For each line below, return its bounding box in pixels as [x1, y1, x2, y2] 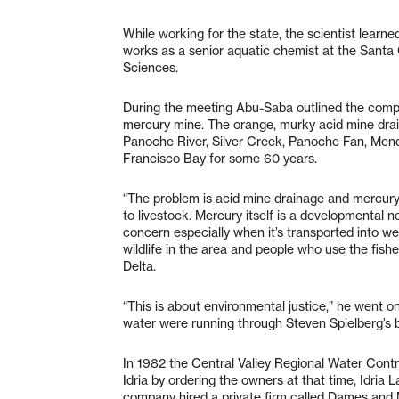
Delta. [123, 257, 156, 274]
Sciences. [123, 59, 178, 76]
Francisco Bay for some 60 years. [123, 150, 317, 167]
